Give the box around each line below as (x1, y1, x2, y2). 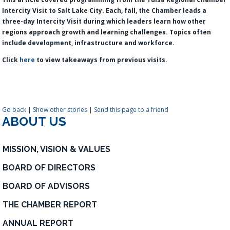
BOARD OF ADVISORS (3, 181, 90, 191)
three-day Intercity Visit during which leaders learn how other (2, 16, 206, 26)
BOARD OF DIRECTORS (3, 162, 96, 172)
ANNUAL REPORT (3, 218, 74, 228)
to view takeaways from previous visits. (35, 55, 168, 64)
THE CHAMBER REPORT (3, 199, 98, 209)
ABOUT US (2, 113, 67, 129)
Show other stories (33, 105, 88, 114)
